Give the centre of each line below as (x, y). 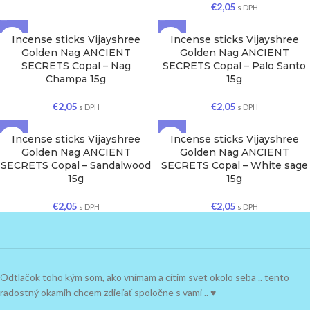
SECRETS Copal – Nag (76, 66)
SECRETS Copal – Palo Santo (234, 66)
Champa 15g (76, 79)
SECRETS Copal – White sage (234, 165)
